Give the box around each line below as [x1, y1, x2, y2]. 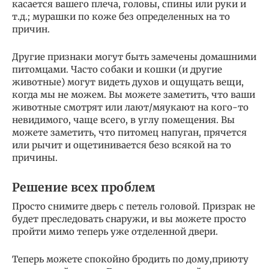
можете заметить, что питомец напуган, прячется [12, 127, 247, 139]
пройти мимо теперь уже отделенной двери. [12, 226, 218, 238]
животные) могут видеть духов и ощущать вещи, [12, 76, 244, 88]
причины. [12, 152, 58, 164]
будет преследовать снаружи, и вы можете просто [12, 213, 246, 225]
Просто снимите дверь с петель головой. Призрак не [12, 201, 255, 213]
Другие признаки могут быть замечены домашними [12, 51, 256, 63]
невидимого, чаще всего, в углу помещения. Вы [12, 114, 235, 126]
